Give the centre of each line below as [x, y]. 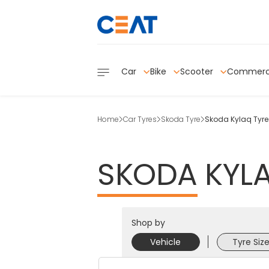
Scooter [198, 71]
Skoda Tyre [181, 119]
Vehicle [166, 242]
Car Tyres [140, 119]
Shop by [148, 222]
